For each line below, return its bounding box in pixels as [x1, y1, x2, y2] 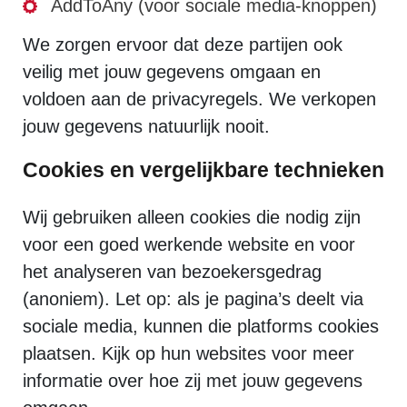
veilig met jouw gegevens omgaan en [23, 62, 321, 82]
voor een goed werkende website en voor [23, 234, 355, 254]
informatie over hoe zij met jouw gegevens [23, 371, 362, 391]
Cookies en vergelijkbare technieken [23, 158, 384, 182]
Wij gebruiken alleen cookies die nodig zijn [23, 207, 361, 227]
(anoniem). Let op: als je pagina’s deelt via [23, 289, 363, 309]
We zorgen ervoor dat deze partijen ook [23, 35, 342, 55]
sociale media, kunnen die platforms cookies [23, 316, 379, 336]
